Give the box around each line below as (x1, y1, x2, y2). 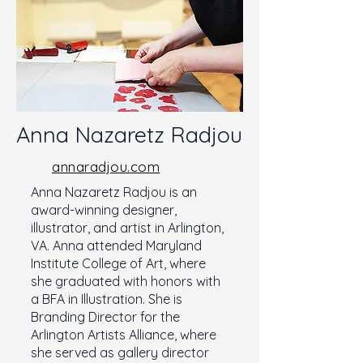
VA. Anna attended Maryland (31, 237, 202, 254)
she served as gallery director (31, 344, 209, 361)
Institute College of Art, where (31, 255, 206, 271)
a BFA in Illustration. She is (31, 291, 182, 307)
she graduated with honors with (31, 273, 220, 289)
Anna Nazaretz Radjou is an (31, 184, 197, 200)
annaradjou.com (52, 158, 160, 175)
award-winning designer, (31, 202, 177, 218)
